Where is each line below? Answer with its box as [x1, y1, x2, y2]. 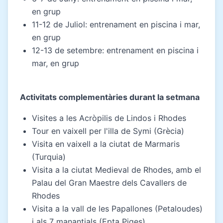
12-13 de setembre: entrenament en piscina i [32, 45, 199, 55]
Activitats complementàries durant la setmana [20, 92, 200, 102]
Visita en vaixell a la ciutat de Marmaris [32, 138, 180, 149]
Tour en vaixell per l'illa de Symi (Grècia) [32, 125, 184, 136]
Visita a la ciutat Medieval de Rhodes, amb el [32, 164, 201, 175]
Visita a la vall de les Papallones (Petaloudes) [32, 203, 203, 214]
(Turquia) [32, 151, 66, 162]
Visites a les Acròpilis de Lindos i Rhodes [32, 112, 186, 123]
